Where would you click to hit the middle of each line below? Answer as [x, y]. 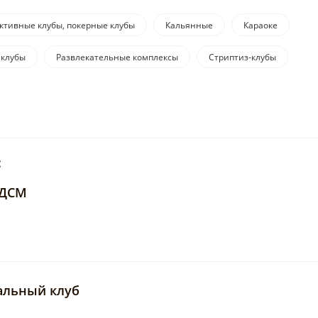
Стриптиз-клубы [242, 57]
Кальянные [189, 26]
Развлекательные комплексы [117, 57]
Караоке [261, 26]
